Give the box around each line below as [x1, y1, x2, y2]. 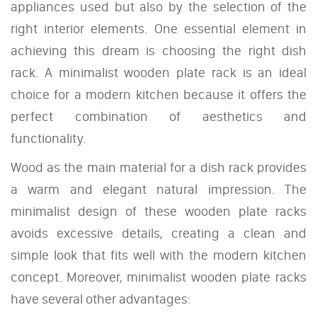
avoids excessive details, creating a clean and [11, 224, 306, 241]
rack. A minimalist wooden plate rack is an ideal [11, 64, 306, 81]
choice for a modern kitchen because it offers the [11, 86, 306, 103]
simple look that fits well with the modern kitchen [11, 246, 306, 263]
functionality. [11, 129, 86, 146]
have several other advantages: [11, 290, 191, 307]
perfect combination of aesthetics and [11, 108, 306, 125]
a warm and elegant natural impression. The [11, 180, 306, 197]
